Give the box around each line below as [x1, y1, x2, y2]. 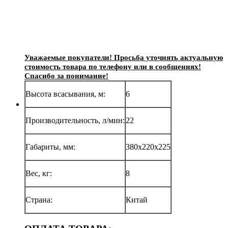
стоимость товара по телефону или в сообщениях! [24, 62, 201, 71]
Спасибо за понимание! [24, 71, 108, 80]
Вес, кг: [25, 168, 52, 178]
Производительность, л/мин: [25, 116, 125, 125]
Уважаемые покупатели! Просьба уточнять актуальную [24, 53, 223, 62]
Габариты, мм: [25, 142, 75, 151]
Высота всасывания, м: [25, 89, 105, 98]
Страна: [25, 195, 52, 204]
